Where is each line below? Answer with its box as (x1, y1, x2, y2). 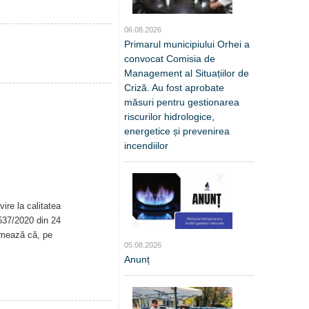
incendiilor (124, 139, 168, 151)
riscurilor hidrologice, (124, 110, 215, 122)
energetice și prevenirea (124, 125, 230, 137)
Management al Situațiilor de (124, 67, 249, 79)
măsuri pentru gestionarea (124, 96, 239, 108)
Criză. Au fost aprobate (124, 81, 224, 93)
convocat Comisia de (124, 52, 215, 64)
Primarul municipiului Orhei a (124, 38, 250, 50)
